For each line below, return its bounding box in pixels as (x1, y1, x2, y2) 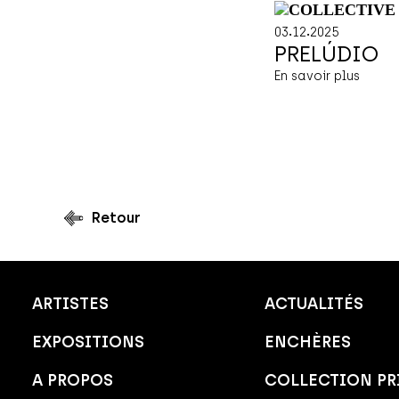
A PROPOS (32, 370, 113, 391)
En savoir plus (274, 69, 360, 85)
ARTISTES (32, 294, 109, 314)
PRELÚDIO (274, 41, 379, 68)
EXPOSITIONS (32, 332, 144, 353)
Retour (92, 209, 142, 227)
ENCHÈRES (264, 332, 351, 353)
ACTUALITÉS (264, 294, 363, 314)
